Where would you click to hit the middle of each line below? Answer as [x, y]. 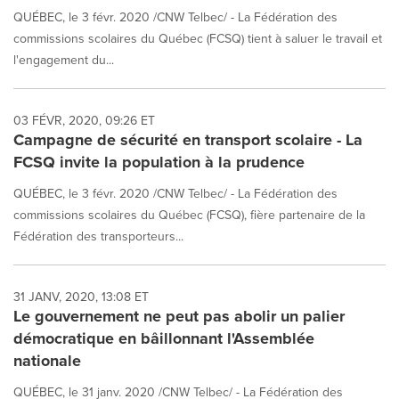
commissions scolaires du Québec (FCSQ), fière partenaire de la [189, 215]
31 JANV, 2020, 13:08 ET [81, 297]
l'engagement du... [64, 60]
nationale [47, 361]
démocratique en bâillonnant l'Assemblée [164, 338]
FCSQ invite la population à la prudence [159, 162]
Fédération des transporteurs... [98, 236]
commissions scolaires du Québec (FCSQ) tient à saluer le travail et [198, 38]
